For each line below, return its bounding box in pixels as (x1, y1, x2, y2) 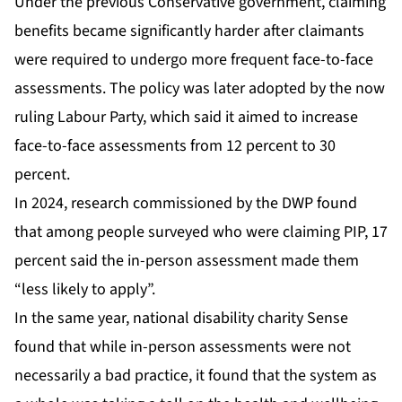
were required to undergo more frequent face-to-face (14, 48, 373, 71)
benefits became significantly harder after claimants (14, 19, 364, 42)
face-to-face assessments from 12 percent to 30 (14, 134, 336, 157)
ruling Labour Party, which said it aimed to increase (14, 105, 358, 128)
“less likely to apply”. (14, 277, 155, 301)
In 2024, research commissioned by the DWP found (14, 191, 357, 214)
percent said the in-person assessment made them (14, 249, 359, 272)
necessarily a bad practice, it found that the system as (14, 363, 377, 387)
